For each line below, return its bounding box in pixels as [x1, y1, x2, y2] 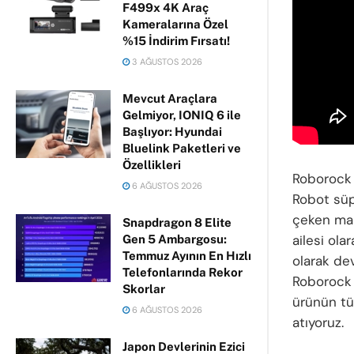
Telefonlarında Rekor [122, 265, 243, 279]
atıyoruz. [292, 314, 344, 332]
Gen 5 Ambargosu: [122, 232, 227, 246]
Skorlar [122, 282, 165, 296]
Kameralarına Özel [122, 17, 228, 31]
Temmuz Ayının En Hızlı [122, 249, 251, 262]
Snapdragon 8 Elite [122, 216, 232, 229]
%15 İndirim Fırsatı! [122, 34, 230, 47]
